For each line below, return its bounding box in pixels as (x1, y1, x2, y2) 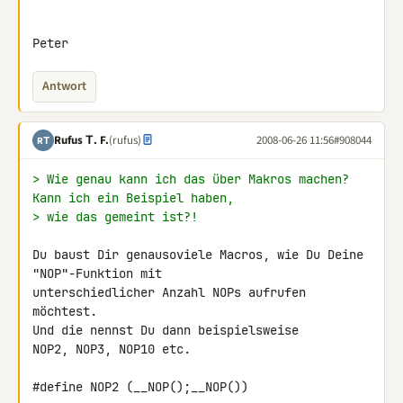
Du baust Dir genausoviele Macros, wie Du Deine (32, 246, 363, 263)
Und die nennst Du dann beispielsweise (32, 322, 299, 338)
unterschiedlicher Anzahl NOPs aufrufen (32, 284, 306, 300)
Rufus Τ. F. (54, 131, 109, 148)
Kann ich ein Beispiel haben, (32, 190, 234, 206)
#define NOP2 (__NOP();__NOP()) (32, 379, 248, 395)
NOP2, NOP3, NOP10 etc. (32, 341, 191, 357)
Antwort (42, 77, 86, 95)
